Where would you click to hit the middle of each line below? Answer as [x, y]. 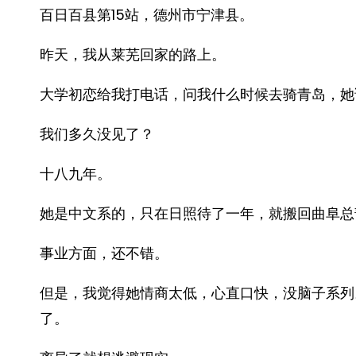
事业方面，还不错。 [104, 253]
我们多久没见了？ [97, 134]
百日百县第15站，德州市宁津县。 [147, 15]
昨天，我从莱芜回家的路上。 [133, 54]
